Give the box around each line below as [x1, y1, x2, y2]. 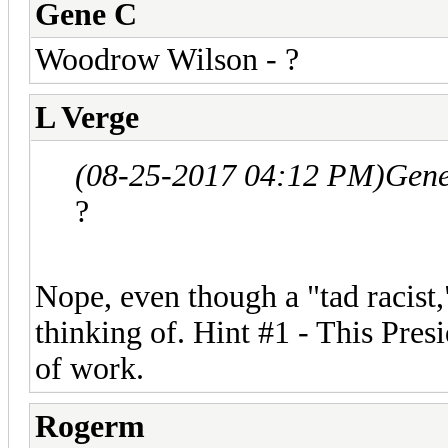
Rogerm [35, 408, 145, 444]
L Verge [35, 99, 139, 135]
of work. [35, 350, 144, 386]
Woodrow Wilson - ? [35, 41, 299, 77]
